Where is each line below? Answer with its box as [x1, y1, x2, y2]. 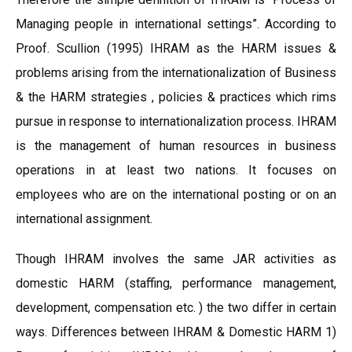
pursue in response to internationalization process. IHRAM [16, 114, 336, 129]
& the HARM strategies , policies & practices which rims [16, 90, 336, 104]
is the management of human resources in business [16, 138, 336, 153]
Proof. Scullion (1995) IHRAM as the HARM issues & [16, 41, 336, 56]
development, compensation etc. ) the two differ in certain [16, 300, 336, 315]
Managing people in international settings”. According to [16, 16, 336, 31]
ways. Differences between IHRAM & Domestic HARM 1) [16, 324, 336, 339]
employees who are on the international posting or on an [16, 187, 336, 202]
